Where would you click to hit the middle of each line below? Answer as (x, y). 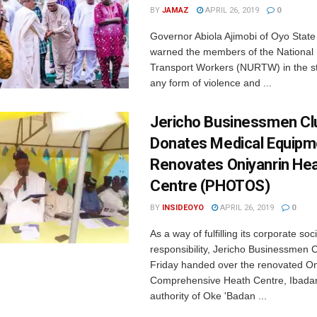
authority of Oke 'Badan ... (208, 296)
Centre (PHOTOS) (210, 186)
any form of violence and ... (211, 83)
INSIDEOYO (183, 208)
